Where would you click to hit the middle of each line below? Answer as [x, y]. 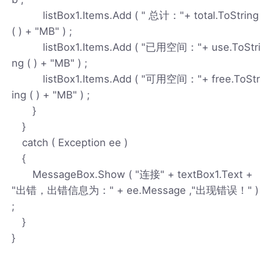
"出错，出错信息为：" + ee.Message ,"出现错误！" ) [135, 190]
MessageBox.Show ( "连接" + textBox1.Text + [132, 174]
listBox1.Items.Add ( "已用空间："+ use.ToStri [136, 47]
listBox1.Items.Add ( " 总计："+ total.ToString [135, 15]
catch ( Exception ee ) [70, 142]
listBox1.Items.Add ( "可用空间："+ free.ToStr [136, 79]
